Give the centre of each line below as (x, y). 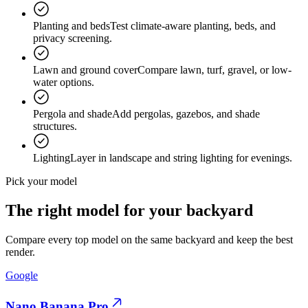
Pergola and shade (73, 113)
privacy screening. (73, 38)
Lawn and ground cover (85, 69)
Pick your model (41, 181)
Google (22, 275)
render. (20, 252)
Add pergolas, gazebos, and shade (186, 113)
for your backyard (186, 210)
